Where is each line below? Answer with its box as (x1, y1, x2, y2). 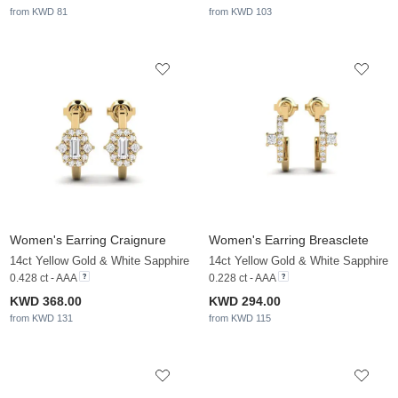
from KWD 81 (10, 6, 68, 18)
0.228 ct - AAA (209, 272, 275, 285)
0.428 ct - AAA (10, 272, 76, 285)
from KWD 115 (209, 313, 271, 324)
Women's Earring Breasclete (209, 233, 369, 248)
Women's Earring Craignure (10, 233, 166, 248)
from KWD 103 (209, 6, 272, 18)
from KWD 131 (10, 313, 73, 324)
